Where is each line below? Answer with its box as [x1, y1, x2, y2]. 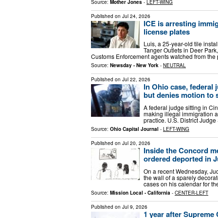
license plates [144, 26, 190, 37]
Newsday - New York [110, 62, 159, 69]
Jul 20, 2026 [122, 139, 150, 146]
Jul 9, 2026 [122, 203, 147, 210]
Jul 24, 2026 [122, 12, 150, 19]
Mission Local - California [110, 189, 170, 196]
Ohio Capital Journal [110, 125, 159, 132]
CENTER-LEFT [175, 189, 208, 196]
